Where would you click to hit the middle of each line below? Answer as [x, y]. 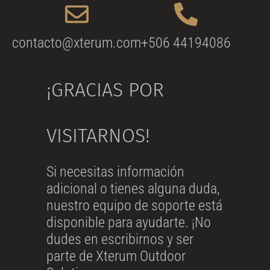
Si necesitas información [115, 172]
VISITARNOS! [98, 136]
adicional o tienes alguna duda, [133, 189]
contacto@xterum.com [77, 43]
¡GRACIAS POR [105, 90]
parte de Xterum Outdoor [116, 256]
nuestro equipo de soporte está [134, 206]
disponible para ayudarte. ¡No [128, 223]
